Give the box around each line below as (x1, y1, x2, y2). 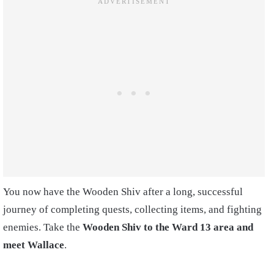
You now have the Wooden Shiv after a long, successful (3, 185, 243, 198)
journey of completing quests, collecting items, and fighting (3, 203, 262, 215)
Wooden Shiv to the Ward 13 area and (83, 221, 253, 233)
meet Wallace (3, 239, 64, 251)
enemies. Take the (3, 221, 83, 233)
